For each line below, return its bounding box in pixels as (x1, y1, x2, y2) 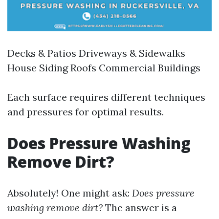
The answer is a (103, 201, 177, 214)
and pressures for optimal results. (7, 106, 164, 118)
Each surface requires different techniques (7, 91, 205, 103)
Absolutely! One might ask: (7, 187, 132, 199)
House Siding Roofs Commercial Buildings (7, 62, 200, 74)
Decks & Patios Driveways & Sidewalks (7, 47, 185, 59)
